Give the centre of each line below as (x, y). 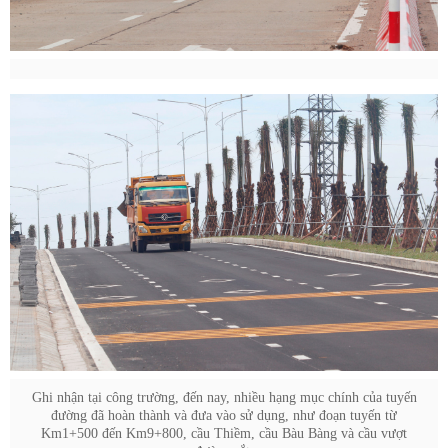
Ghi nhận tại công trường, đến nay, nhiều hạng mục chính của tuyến (224, 397)
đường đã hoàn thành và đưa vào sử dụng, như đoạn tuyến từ (224, 415)
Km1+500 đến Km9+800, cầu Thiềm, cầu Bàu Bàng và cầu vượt (224, 433)
